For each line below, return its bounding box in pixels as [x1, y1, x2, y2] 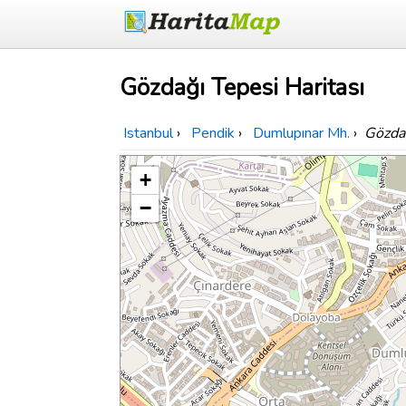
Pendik [191, 123, 235, 144]
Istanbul [123, 123, 173, 144]
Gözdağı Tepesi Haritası [120, 72, 364, 104]
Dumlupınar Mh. [253, 123, 350, 144]
